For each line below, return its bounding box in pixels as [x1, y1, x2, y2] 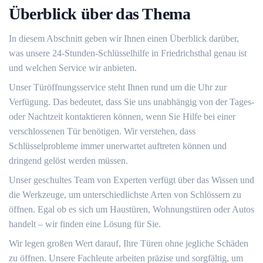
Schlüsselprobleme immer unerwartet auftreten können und [9, 141, 227, 151]
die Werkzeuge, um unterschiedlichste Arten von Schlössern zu [9, 190, 241, 200]
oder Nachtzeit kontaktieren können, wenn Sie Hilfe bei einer [9, 112, 235, 122]
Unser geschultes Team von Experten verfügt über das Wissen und [9, 175, 254, 185]
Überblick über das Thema [9, 5, 191, 23]
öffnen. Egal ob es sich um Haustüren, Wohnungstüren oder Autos [9, 204, 254, 214]
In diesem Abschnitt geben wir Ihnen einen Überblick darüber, [9, 33, 239, 43]
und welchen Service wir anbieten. [9, 63, 137, 73]
